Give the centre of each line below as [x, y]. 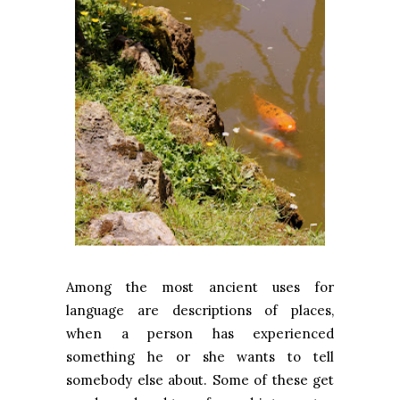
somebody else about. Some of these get [200, 379]
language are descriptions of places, [200, 310]
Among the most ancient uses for [200, 287]
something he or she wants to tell [200, 356]
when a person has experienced [200, 333]
